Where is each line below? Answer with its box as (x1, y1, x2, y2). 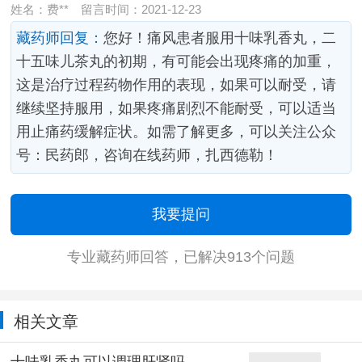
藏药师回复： (16, 30, 104, 47)
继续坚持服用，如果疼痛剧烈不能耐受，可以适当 (16, 100, 337, 117)
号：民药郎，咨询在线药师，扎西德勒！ (16, 147, 279, 164)
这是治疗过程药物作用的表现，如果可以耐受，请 (16, 77, 337, 94)
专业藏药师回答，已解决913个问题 (67, 249, 295, 266)
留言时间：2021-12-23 (68, 2, 201, 16)
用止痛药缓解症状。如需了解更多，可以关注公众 (16, 124, 337, 141)
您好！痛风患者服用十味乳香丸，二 (103, 30, 337, 47)
